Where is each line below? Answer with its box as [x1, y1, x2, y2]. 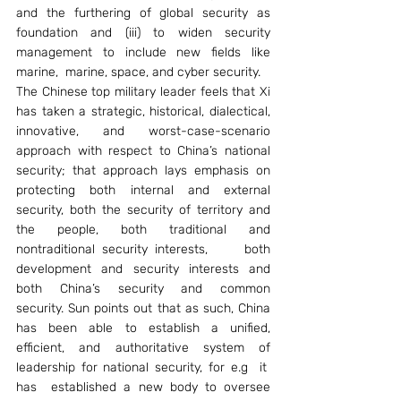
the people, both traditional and [16, 222, 270, 237]
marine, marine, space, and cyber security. [16, 64, 260, 80]
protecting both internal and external [16, 183, 270, 198]
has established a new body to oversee [16, 380, 270, 395]
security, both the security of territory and [16, 202, 270, 218]
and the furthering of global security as [16, 5, 270, 21]
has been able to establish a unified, [16, 320, 270, 336]
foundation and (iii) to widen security [16, 25, 270, 40]
